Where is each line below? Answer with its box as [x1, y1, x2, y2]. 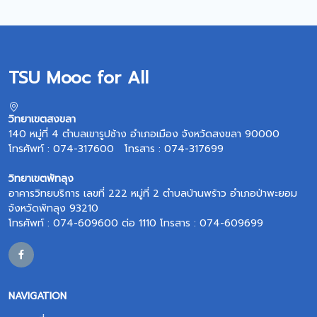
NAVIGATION [8, 289, 67, 304]
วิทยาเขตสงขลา [8, 112, 76, 127]
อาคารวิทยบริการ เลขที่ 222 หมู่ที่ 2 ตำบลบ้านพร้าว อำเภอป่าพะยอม [8, 186, 297, 201]
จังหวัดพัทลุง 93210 [8, 201, 98, 216]
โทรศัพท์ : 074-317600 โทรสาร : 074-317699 [8, 142, 224, 156]
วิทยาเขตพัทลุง [8, 171, 74, 186]
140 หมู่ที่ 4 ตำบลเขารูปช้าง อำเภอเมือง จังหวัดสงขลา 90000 [8, 127, 279, 142]
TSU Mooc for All [8, 65, 149, 91]
